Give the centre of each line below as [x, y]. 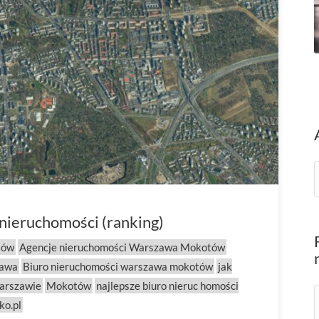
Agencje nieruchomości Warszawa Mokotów [122, 247]
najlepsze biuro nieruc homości [167, 286]
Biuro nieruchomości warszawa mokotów [118, 266]
